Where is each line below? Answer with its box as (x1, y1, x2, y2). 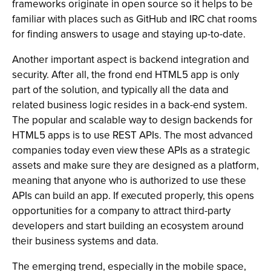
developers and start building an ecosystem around (12, 218, 244, 233)
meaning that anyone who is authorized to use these (12, 173, 246, 188)
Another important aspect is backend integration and (12, 52, 249, 67)
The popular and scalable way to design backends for (12, 113, 253, 128)
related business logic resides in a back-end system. (12, 97, 247, 113)
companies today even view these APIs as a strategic (12, 143, 250, 158)
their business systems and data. (12, 233, 158, 249)
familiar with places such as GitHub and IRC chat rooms (12, 11, 257, 27)
